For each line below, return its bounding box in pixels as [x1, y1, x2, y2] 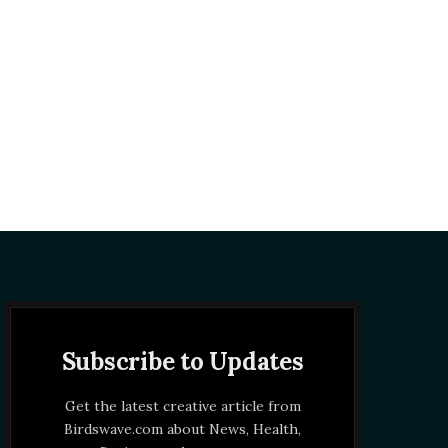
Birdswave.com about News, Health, [64, 419, 302, 438]
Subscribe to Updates [61, 345, 304, 377]
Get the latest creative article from [64, 396, 301, 415]
